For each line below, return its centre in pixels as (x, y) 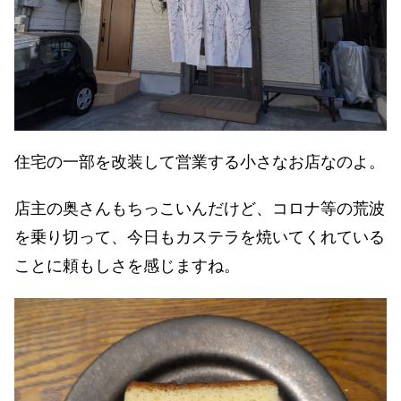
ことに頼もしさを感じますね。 (127, 266)
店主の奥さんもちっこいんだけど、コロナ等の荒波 (200, 209)
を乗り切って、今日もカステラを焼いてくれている (200, 238)
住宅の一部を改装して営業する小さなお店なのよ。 (200, 162)
